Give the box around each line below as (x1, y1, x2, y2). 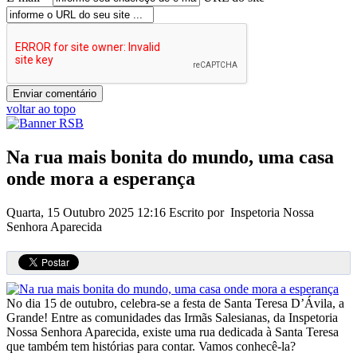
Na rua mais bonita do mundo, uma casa (6, 147, 334, 168)
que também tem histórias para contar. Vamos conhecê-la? (6, 339, 296, 354)
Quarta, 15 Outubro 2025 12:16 (6, 206, 169, 220)
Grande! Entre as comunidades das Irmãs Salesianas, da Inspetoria (6, 311, 338, 325)
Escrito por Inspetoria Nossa (169, 206, 314, 220)
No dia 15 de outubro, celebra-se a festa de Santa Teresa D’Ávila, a (6, 296, 344, 311)
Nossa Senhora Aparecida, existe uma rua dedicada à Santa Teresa (6, 325, 339, 339)
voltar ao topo (6, 102, 76, 116)
